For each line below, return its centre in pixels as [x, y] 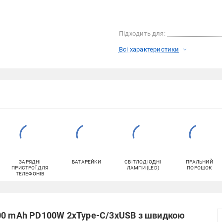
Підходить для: [142, 33]
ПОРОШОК [199, 168]
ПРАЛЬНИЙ [199, 162]
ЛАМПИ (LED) [143, 168]
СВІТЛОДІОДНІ [143, 162]
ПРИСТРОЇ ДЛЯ [30, 168]
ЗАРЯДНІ [30, 162]
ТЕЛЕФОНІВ [30, 174]
